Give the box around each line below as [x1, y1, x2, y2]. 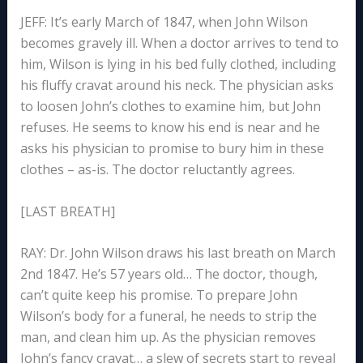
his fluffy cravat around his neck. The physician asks [19, 76, 334, 95]
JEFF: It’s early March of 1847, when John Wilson [19, 13, 308, 32]
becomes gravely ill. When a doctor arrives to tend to [19, 34, 339, 53]
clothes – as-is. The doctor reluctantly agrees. [19, 160, 295, 179]
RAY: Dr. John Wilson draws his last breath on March [19, 244, 335, 263]
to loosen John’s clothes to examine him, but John [19, 97, 321, 116]
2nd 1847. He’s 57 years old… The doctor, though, [19, 265, 318, 284]
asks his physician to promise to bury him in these [19, 139, 324, 158]
